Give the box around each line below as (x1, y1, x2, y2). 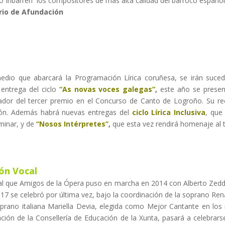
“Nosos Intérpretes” (36, 119, 108, 129)
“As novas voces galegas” (56, 84, 156, 94)
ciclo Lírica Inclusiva (129, 107, 205, 118)
